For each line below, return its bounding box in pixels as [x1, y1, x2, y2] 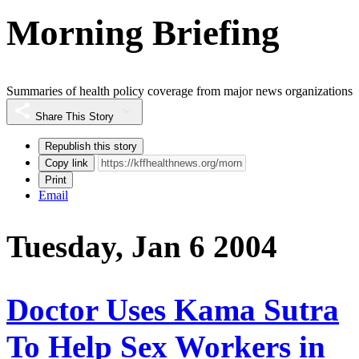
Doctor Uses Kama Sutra [6, 292, 339, 327]
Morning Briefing [6, 12, 280, 53]
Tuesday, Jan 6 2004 [6, 229, 277, 264]
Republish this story [45, 140, 137, 153]
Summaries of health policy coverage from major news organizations [6, 84, 353, 99]
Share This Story [35, 111, 114, 123]
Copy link [45, 157, 88, 170]
